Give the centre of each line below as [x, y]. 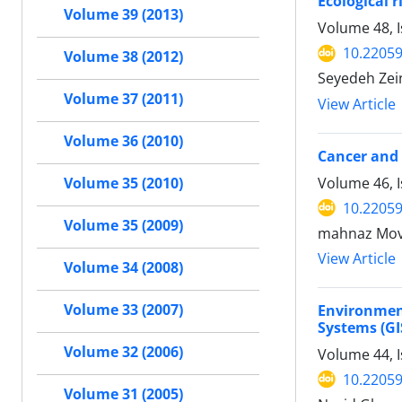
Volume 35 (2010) [123, 184]
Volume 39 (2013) [123, 15]
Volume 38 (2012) [123, 57]
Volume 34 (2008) [123, 268]
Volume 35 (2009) [123, 226]
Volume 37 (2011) [123, 99]
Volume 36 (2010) [123, 141]
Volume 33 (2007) [123, 310]
